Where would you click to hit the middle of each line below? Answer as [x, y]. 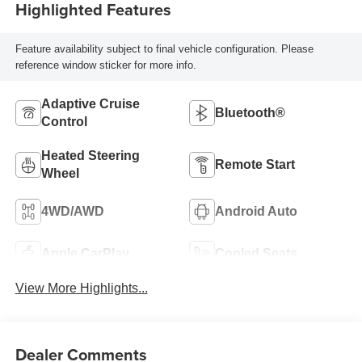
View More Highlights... [81, 288]
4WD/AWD [72, 212]
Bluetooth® [250, 113]
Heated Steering [90, 156]
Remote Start [255, 165]
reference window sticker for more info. [105, 65]
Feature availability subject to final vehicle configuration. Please [164, 48]
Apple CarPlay [85, 254]
